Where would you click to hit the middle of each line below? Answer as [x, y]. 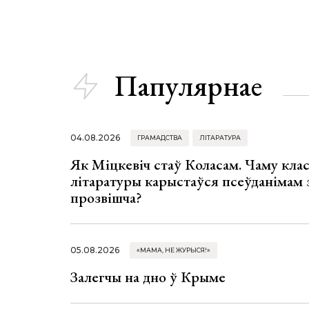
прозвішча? [106, 197]
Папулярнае [188, 86]
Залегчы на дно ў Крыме [148, 277]
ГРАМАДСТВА [160, 137]
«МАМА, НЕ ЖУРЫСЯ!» [173, 250]
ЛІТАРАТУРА [220, 137]
